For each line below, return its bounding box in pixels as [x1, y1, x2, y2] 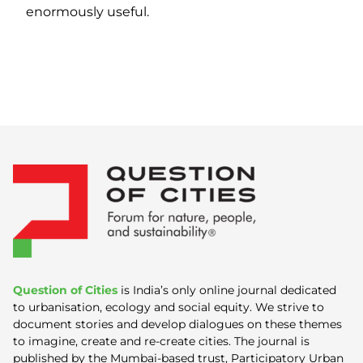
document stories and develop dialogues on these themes [13, 316, 342, 331]
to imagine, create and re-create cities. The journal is [13, 333, 310, 348]
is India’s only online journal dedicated [117, 282, 336, 297]
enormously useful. [26, 3, 152, 19]
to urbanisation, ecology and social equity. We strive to [13, 299, 324, 314]
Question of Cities [13, 282, 117, 297]
